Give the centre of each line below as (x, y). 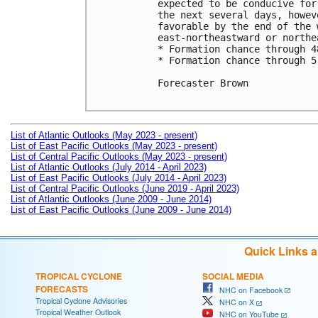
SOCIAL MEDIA (233, 276)
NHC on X (234, 302)
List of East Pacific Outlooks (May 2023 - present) (114, 146)
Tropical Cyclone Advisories (81, 300)
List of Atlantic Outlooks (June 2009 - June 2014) (111, 199)
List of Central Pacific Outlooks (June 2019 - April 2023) (125, 188)
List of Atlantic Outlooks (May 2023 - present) (104, 135)
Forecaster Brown (203, 83)
